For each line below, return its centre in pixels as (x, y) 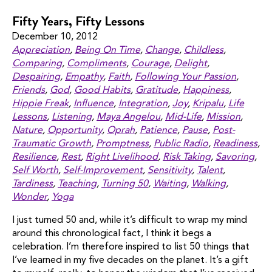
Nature (27, 130)
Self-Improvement (103, 170)
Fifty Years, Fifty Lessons (78, 21)
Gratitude (157, 90)
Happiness (206, 90)
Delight (191, 63)
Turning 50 (125, 184)
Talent (210, 170)
